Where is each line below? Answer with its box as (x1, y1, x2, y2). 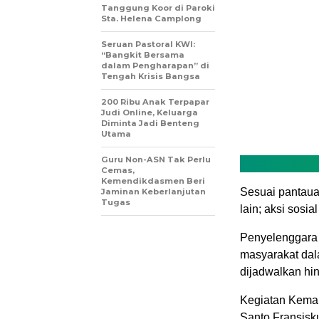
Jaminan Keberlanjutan (101, 187, 206, 197)
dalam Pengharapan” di (101, 61, 209, 70)
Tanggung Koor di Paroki (101, 3, 215, 13)
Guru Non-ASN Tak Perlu (101, 155, 211, 164)
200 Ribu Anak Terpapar (101, 97, 209, 107)
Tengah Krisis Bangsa (101, 71, 200, 81)
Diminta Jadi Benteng (101, 118, 199, 128)
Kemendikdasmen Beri (101, 176, 205, 186)
